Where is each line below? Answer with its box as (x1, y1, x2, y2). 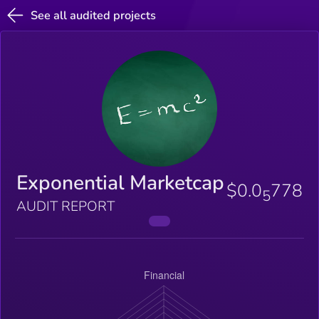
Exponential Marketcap (16, 169, 224, 197)
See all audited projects (31, 7, 157, 23)
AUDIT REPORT (16, 197, 115, 216)
